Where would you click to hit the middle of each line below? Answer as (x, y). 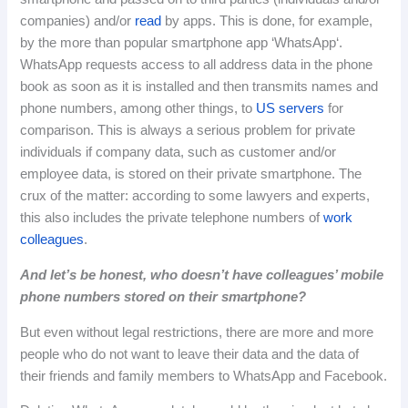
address (244, 65)
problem (269, 131)
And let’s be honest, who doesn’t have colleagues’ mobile (202, 275)
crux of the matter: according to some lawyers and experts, (195, 196)
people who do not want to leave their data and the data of (190, 354)
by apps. (191, 21)
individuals (51, 153)
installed (170, 87)
